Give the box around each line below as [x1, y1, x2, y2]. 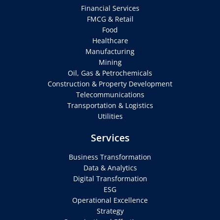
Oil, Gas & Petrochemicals [68, 68, 152, 78]
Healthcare [92, 36, 128, 46]
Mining [98, 57, 122, 67]
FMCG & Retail [86, 14, 134, 24]
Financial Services [81, 3, 139, 13]
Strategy [96, 206, 124, 216]
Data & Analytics [83, 163, 137, 173]
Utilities [97, 111, 123, 121]
